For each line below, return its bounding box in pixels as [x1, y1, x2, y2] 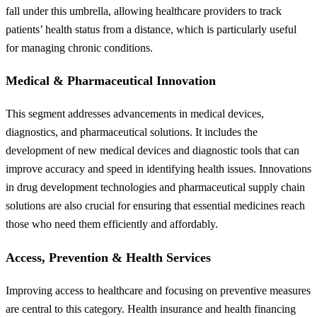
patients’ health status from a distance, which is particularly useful [6, 23, 296, 35]
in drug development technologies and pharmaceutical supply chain [6, 181, 305, 194]
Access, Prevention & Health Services [6, 250, 211, 265]
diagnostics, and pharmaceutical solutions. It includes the [6, 126, 258, 139]
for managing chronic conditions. [6, 41, 153, 54]
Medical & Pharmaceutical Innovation [6, 74, 216, 88]
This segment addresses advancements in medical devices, [6, 108, 264, 120]
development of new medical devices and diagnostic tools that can [6, 144, 299, 157]
